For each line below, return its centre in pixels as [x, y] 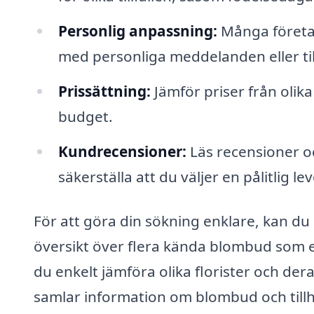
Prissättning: [104, 91]
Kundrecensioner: [122, 151]
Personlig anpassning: [137, 30]
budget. [85, 116]
